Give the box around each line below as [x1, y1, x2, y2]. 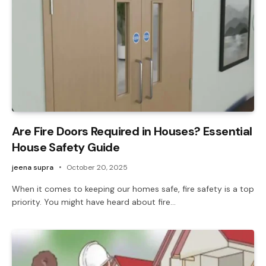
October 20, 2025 [66, 162, 128, 172]
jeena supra [12, 162, 53, 172]
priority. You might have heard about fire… [12, 196, 176, 207]
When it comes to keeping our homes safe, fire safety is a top [12, 183, 254, 194]
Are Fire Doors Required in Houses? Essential [12, 123, 252, 139]
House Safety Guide [12, 139, 120, 155]
